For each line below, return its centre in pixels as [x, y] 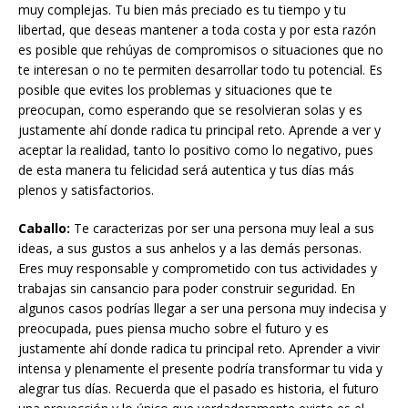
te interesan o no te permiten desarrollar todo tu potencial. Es [200, 69]
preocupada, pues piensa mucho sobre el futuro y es [173, 328]
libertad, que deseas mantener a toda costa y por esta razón [197, 29]
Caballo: [44, 228]
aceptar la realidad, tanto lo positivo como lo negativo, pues [196, 149]
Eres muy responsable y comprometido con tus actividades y [198, 268]
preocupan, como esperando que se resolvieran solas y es [190, 109]
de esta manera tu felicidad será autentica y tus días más [186, 169]
